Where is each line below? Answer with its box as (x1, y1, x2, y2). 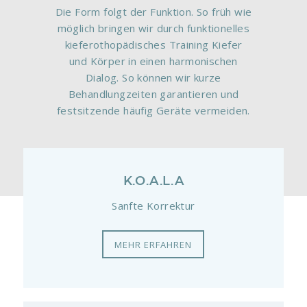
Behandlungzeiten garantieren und (68, 87, 239, 101)
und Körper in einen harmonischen (69, 54, 238, 69)
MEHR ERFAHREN (114, 238, 193, 251)
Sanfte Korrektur (112, 198, 195, 212)
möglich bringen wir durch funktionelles (57, 21, 250, 36)
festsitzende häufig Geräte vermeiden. (57, 103, 250, 118)
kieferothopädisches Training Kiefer (64, 38, 243, 52)
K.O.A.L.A (123, 175, 184, 188)
